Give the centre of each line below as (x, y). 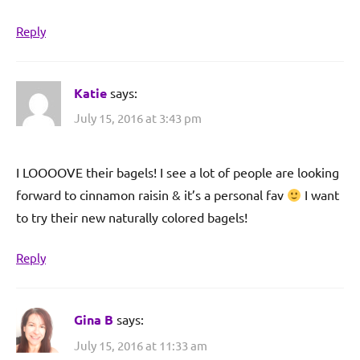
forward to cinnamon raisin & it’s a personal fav (151, 195)
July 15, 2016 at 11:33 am (141, 345)
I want (321, 195)
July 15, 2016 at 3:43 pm (138, 118)
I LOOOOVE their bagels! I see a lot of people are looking (178, 172)
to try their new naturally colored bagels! (132, 217)
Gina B (94, 320)
